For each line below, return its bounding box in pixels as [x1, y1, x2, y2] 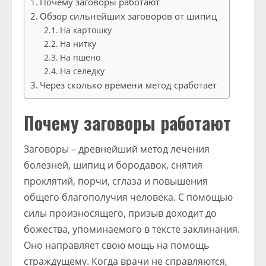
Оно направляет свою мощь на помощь [24, 239, 209, 252]
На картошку [59, 24, 112, 36]
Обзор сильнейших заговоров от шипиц [40, 10, 217, 22]
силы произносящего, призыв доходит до [24, 207, 217, 220]
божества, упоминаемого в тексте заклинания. [24, 223, 240, 236]
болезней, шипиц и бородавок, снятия [24, 159, 202, 172]
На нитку [59, 38, 96, 49]
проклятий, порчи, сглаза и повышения [24, 175, 208, 188]
